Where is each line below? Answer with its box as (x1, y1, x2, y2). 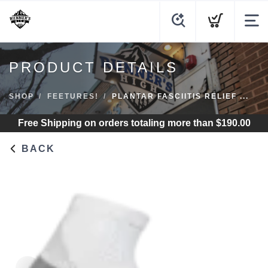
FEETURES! (47, 92, 99, 100)
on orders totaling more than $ (81, 118, 221, 128)
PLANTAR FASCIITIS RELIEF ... (112, 92, 249, 100)
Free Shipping (17, 118, 82, 128)
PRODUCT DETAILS (9, 59, 178, 75)
